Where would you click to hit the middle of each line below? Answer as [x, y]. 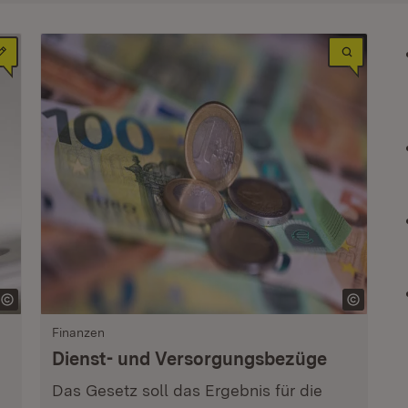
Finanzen [78, 332]
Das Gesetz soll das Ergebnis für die [187, 390]
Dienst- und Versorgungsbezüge [189, 359]
